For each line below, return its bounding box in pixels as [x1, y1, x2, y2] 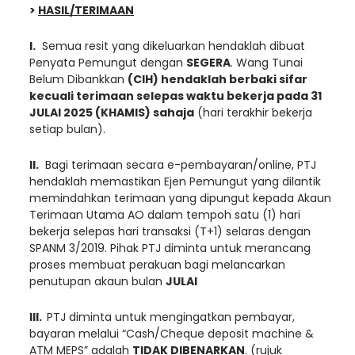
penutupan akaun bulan [29, 273, 166, 289]
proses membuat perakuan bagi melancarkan [29, 256, 285, 273]
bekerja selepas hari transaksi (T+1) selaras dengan [29, 223, 311, 239]
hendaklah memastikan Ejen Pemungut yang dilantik [29, 173, 321, 189]
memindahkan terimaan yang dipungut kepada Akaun [29, 189, 331, 206]
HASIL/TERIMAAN [38, 2, 134, 18]
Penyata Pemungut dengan [29, 54, 186, 71]
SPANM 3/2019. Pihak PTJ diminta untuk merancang [29, 239, 311, 256]
